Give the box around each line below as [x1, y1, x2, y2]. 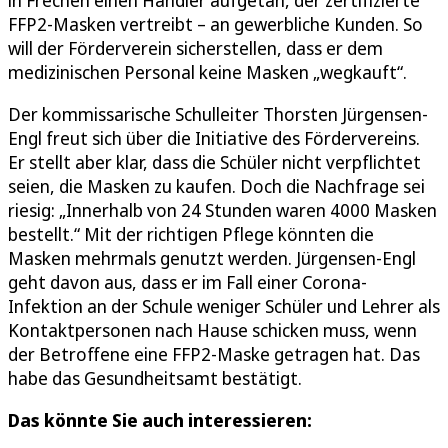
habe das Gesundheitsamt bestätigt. [8, 366, 302, 391]
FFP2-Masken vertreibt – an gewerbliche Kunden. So [8, 12, 423, 37]
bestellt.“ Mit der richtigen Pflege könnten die [8, 222, 374, 247]
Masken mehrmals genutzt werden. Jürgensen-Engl [8, 246, 416, 271]
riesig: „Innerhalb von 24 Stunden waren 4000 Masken [8, 198, 437, 223]
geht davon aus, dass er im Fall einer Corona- [8, 270, 367, 295]
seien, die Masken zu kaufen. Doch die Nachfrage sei [8, 174, 425, 199]
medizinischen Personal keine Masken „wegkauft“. [8, 60, 407, 85]
